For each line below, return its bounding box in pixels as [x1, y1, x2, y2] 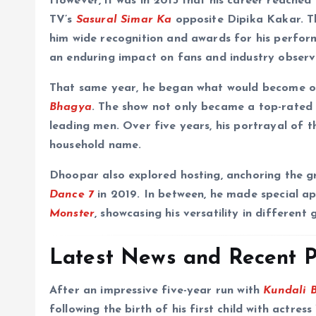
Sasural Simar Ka [75, 14, 172, 26]
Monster [49, 208, 95, 220]
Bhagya [49, 102, 92, 114]
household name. [49, 140, 142, 152]
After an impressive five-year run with [49, 285, 264, 297]
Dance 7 [49, 189, 95, 201]
